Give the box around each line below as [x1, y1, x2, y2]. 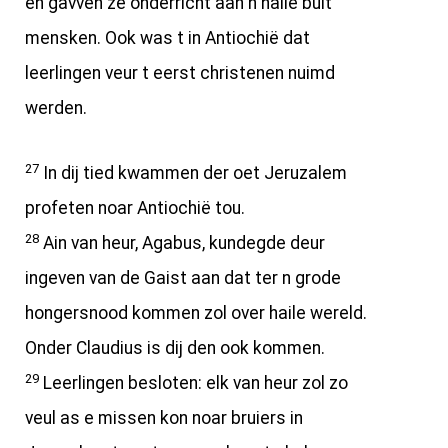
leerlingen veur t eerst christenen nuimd [25, 62, 335, 83]
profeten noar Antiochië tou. [25, 198, 245, 219]
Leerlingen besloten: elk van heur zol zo [39, 373, 348, 394]
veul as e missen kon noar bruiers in [25, 408, 303, 429]
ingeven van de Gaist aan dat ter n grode [25, 268, 341, 289]
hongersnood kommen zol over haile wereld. [25, 303, 367, 324]
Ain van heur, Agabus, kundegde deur [39, 233, 325, 254]
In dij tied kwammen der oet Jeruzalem [39, 163, 347, 184]
